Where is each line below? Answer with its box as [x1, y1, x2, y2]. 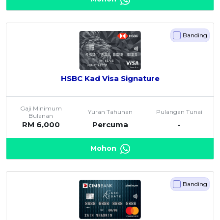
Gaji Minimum [20, 104, 62, 112]
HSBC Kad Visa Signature [60, 73, 160, 83]
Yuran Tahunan [87, 108, 133, 116]
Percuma [92, 119, 128, 129]
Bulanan [28, 111, 54, 119]
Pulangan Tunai [156, 108, 202, 116]
